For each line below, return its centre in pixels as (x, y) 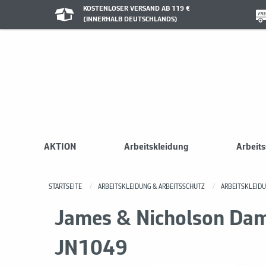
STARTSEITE (65, 187)
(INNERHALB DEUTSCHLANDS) (130, 19)
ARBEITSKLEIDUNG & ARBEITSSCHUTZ (151, 187)
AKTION (60, 147)
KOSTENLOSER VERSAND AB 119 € (136, 9)
